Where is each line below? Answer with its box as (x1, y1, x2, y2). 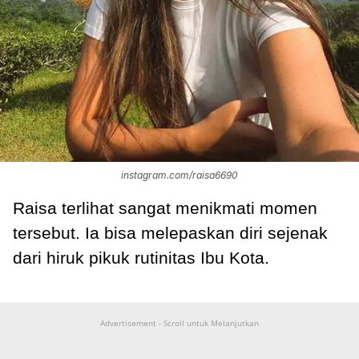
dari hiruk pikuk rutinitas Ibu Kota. (13, 248, 274, 267)
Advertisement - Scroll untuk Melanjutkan (100, 317, 259, 329)
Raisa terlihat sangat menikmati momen (13, 198, 317, 217)
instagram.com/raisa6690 (121, 168, 238, 181)
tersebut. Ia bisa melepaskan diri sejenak (13, 223, 328, 242)
